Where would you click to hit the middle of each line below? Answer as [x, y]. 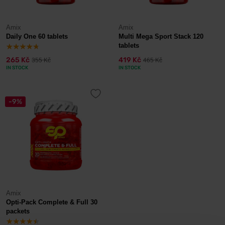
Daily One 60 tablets [37, 36]
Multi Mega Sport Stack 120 [161, 36]
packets [18, 211]
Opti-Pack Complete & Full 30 [52, 202]
